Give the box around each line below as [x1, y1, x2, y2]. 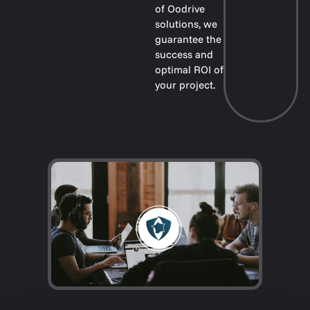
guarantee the [155, 33, 221, 46]
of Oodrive [155, 2, 205, 15]
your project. [155, 78, 215, 91]
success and [155, 48, 213, 61]
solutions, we [155, 17, 217, 30]
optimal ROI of [155, 63, 224, 76]
